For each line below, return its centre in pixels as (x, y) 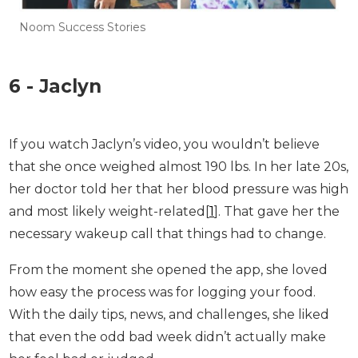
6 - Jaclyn (55, 171)
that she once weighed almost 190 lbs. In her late (165, 252)
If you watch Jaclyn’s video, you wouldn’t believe (164, 229)
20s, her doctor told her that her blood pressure (163, 274)
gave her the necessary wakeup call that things (161, 319)
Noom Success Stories (76, 112)
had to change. (58, 341)
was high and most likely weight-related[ (139, 296)
